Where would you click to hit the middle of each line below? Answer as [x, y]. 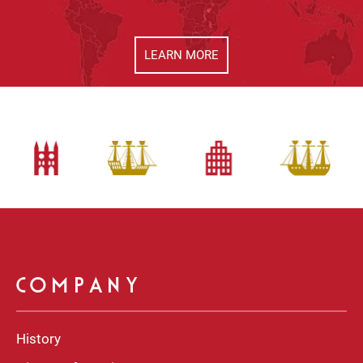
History [38, 338]
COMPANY [81, 286]
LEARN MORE [181, 55]
